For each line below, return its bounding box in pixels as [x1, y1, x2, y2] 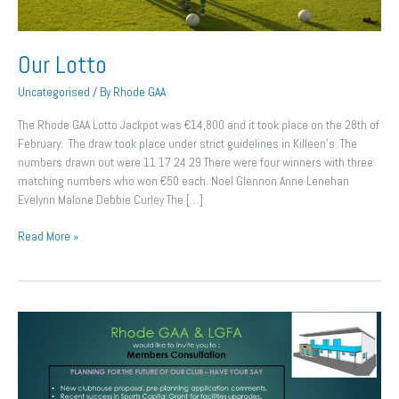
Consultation [17, 312, 80, 328]
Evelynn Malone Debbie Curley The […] [18, 191, 203, 208]
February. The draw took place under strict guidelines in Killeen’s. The [18, 135, 357, 151]
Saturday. [17, 368, 63, 384]
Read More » [18, 229, 78, 245]
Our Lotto [18, 48, 107, 80]
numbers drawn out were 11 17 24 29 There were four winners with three [18, 154, 373, 170]
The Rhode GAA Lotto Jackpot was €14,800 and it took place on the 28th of [18, 117, 379, 133]
